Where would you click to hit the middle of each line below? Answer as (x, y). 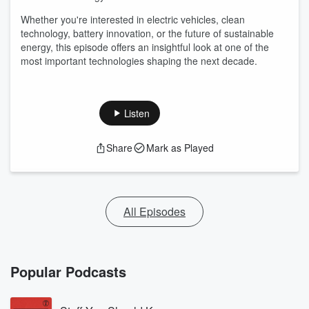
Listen (137, 113)
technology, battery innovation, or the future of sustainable (147, 33)
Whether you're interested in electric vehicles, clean (133, 19)
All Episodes (154, 211)
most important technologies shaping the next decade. (139, 61)
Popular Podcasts (68, 271)
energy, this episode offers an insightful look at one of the (145, 47)
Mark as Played (180, 148)
